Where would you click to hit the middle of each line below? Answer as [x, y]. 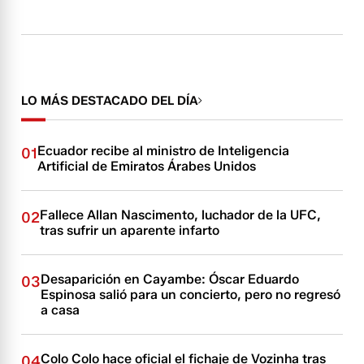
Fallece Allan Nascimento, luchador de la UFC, [181, 215]
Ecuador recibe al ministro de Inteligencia [164, 151]
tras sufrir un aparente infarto [130, 230]
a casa [61, 310]
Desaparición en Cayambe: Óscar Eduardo [170, 279]
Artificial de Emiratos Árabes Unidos [147, 166]
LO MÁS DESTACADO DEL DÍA [110, 101]
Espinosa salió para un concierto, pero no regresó [191, 295]
